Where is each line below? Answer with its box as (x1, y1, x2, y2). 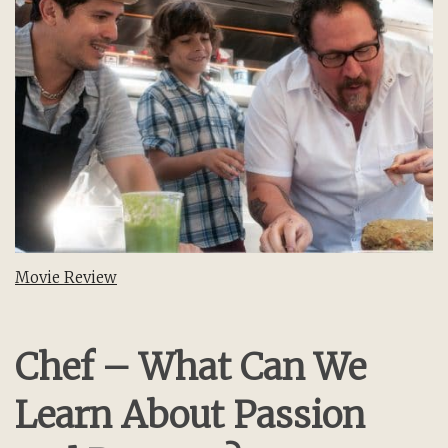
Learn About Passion (15, 392, 365, 438)
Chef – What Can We (15, 344, 366, 390)
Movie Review (15, 267, 117, 287)
